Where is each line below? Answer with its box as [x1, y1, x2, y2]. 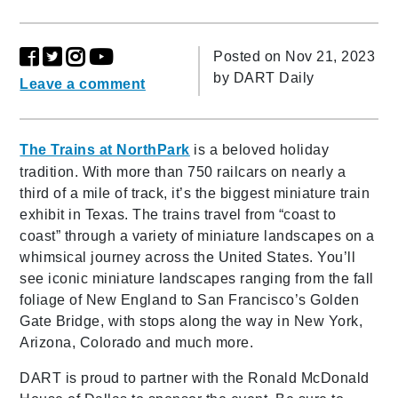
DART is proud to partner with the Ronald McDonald [20, 370, 370, 386]
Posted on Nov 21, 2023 [213, 49, 375, 65]
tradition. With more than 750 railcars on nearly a [20, 164, 346, 180]
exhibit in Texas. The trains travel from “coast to [20, 207, 337, 223]
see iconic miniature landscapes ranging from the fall [20, 271, 374, 287]
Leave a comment [20, 76, 146, 92]
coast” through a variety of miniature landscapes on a [20, 228, 375, 244]
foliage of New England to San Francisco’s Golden [20, 292, 360, 308]
